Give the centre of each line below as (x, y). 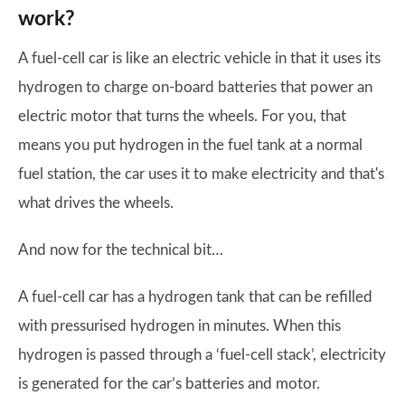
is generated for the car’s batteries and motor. (169, 383)
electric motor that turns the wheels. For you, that (182, 116)
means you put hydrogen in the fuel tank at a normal (190, 145)
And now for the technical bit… (121, 250)
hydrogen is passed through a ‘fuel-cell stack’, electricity (202, 354)
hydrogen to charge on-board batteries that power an (195, 87)
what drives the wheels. (96, 202)
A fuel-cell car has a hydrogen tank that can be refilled (195, 297)
